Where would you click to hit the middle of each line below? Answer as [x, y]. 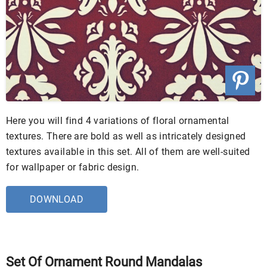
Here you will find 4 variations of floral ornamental [118, 120]
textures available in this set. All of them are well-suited [128, 151]
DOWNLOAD [57, 199]
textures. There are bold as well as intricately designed [126, 136]
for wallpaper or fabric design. [73, 167]
